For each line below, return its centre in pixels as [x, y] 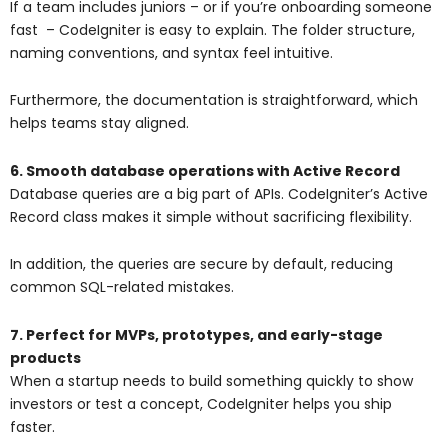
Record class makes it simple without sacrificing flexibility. [211, 216]
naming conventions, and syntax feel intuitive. [171, 52]
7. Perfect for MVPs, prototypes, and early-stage [196, 334]
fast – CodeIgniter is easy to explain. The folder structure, [212, 29]
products [45, 357]
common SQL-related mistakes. [122, 287]
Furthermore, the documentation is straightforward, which [214, 100]
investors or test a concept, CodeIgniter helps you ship [201, 403]
